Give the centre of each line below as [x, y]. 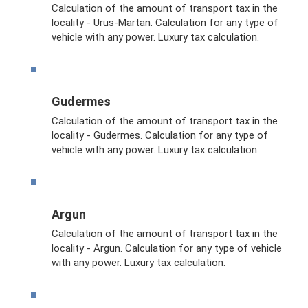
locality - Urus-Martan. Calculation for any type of [165, 22]
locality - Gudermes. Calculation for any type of [160, 135]
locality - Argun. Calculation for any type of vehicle [167, 248]
